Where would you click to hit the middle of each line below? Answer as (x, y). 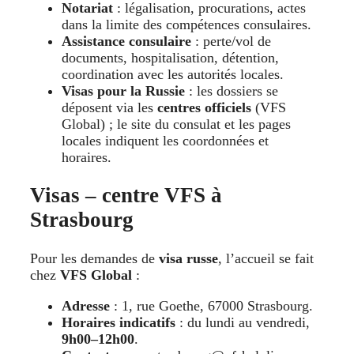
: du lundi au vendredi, (243, 322)
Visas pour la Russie (123, 91)
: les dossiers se (232, 91)
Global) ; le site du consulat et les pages (176, 124)
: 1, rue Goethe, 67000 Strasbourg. (213, 305)
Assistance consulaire (126, 41)
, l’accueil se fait (266, 258)
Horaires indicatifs (119, 322)
